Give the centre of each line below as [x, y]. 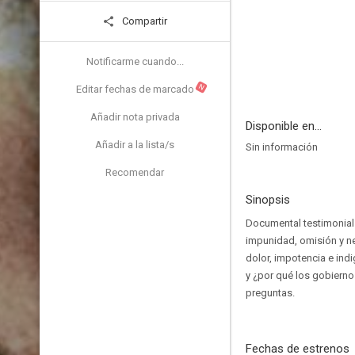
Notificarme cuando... [135, 61]
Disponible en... [284, 126]
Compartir [143, 21]
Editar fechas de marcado [135, 89]
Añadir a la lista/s [135, 145]
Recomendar [135, 172]
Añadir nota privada [135, 117]
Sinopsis [268, 200]
